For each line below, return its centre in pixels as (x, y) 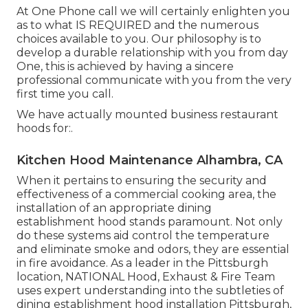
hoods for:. (45, 129)
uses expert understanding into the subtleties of (150, 291)
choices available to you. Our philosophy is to (139, 39)
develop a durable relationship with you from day (152, 53)
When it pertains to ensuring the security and (142, 181)
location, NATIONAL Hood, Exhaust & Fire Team (146, 277)
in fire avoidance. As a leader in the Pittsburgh (142, 263)
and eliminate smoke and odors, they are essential (153, 250)
